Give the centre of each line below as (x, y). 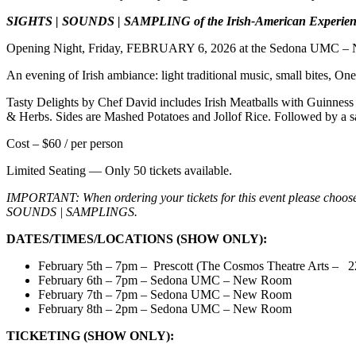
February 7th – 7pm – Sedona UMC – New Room (165, 294)
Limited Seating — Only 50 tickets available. (119, 170)
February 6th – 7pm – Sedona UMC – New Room (165, 280)
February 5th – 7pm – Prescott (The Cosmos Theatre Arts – (193, 265)
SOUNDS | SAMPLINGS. (72, 211)
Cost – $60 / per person (65, 143)
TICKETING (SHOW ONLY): (90, 335)
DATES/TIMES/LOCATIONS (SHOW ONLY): (137, 238)
